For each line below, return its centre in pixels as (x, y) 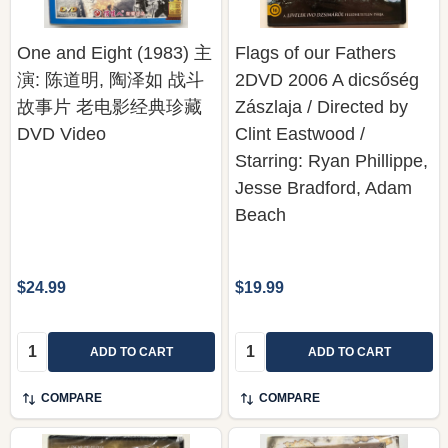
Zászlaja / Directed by (321, 106)
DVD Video (61, 133)
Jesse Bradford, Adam (323, 187)
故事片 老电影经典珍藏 (109, 106)
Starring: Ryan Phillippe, (331, 160)
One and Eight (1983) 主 (114, 52)
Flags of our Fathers (315, 52)
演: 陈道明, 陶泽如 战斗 (110, 79)
